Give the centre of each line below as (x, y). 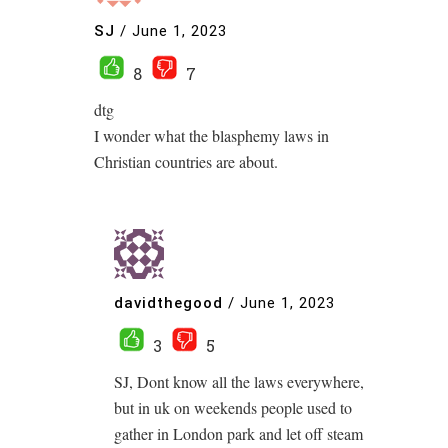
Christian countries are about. (186, 161)
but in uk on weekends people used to (233, 407)
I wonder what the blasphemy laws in (211, 135)
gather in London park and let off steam (238, 433)
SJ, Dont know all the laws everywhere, (239, 381)
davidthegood (168, 303)
